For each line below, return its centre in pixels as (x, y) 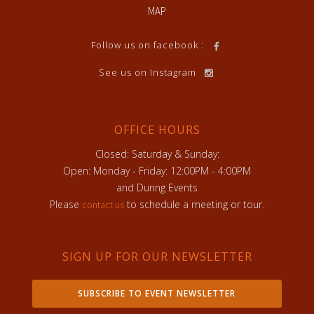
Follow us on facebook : (148, 45)
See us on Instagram (148, 73)
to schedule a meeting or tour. (194, 205)
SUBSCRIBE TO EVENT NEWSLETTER (157, 294)
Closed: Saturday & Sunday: (157, 154)
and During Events (157, 188)
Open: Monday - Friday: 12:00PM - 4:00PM (157, 171)
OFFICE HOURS (157, 130)
